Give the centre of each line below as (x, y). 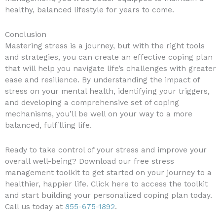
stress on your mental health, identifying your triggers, (107, 92)
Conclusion (26, 35)
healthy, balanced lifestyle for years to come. (90, 10)
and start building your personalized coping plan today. (109, 196)
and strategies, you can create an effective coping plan (109, 57)
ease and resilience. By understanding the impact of (102, 80)
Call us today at (35, 207)
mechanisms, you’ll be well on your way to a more (99, 114)
